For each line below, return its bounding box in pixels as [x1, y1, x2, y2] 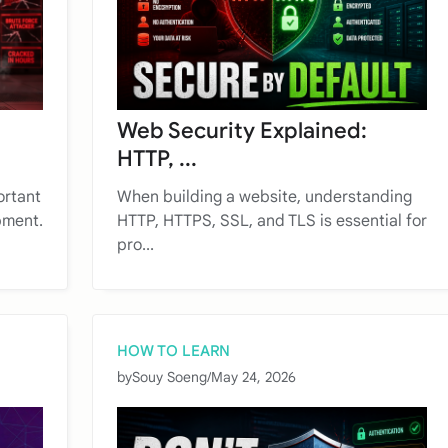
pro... [117, 234, 154, 255]
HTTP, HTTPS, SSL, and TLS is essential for [117, 210, 427, 231]
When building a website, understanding [117, 186, 412, 207]
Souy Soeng [132, 367, 207, 386]
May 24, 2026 [211, 367, 296, 386]
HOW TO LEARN [117, 341, 230, 360]
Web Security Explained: [117, 116, 367, 144]
